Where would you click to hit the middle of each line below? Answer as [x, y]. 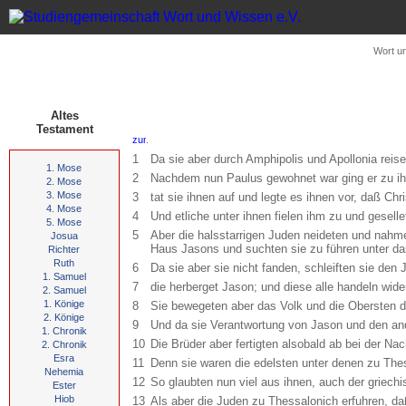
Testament [64, 129]
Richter [64, 249]
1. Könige [64, 304]
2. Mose [64, 181]
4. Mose [64, 208]
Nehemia [64, 372]
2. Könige [64, 317]
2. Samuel [64, 290]
